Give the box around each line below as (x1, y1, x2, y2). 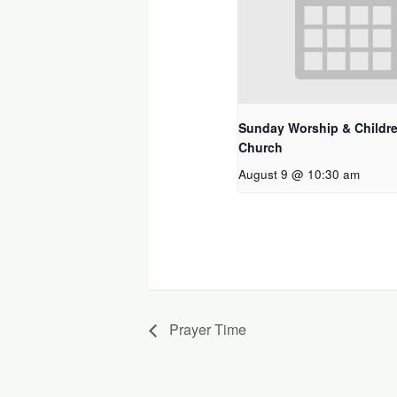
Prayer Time (166, 318, 246, 339)
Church (238, 138, 284, 157)
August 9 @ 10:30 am (238, 166, 361, 183)
